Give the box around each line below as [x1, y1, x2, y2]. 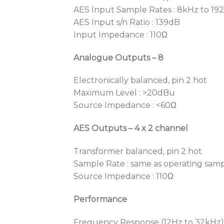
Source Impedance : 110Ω [73, 171, 173, 181]
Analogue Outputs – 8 [73, 52, 163, 62]
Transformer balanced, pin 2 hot [73, 146, 202, 156]
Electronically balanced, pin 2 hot [73, 75, 207, 85]
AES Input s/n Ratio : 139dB [73, 17, 180, 27]
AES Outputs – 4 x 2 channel [73, 123, 188, 133]
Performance [73, 194, 127, 204]
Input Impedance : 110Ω [73, 29, 167, 39]
